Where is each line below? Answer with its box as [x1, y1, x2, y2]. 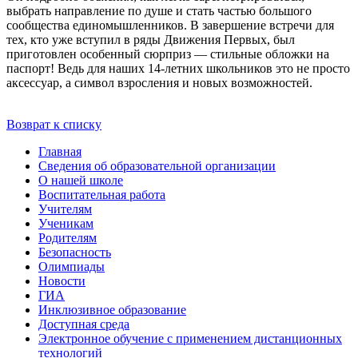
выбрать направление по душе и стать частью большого [6, 4, 312, 18]
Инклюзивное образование [38, 303, 186, 317]
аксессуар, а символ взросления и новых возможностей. [6, 76, 312, 90]
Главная [38, 145, 82, 159]
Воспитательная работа [38, 188, 165, 202]
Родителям [38, 231, 97, 245]
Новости [38, 274, 86, 288]
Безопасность [38, 245, 111, 260]
